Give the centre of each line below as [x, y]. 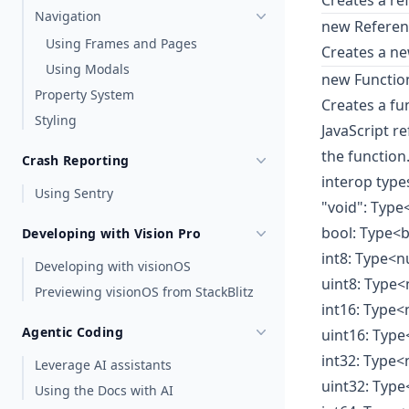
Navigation [68, 16]
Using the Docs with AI [104, 390]
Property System [84, 94]
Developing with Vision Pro [112, 233]
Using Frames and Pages [121, 43]
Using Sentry [74, 193]
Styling [56, 120]
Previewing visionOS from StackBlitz [144, 292]
